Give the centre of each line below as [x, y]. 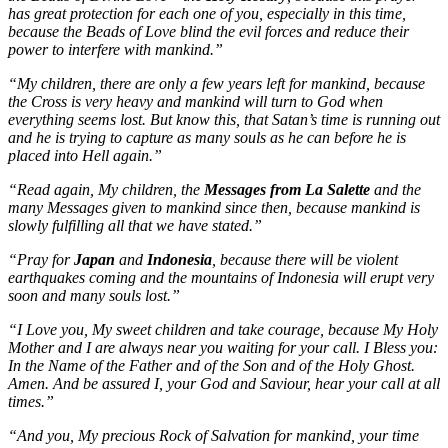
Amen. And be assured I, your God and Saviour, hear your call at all [224, 384]
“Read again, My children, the [106, 190]
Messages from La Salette [287, 190]
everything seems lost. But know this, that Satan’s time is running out [224, 120]
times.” [31, 402]
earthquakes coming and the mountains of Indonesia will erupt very [221, 278]
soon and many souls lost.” [94, 296]
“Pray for [41, 260]
